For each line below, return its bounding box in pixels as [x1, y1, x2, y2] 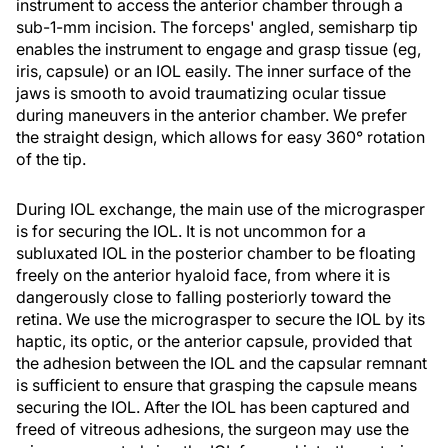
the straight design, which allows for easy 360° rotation [16, 127, 425, 147]
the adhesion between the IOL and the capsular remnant [16, 353, 427, 373]
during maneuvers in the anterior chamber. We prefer [16, 105, 407, 125]
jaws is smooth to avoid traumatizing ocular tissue [16, 83, 386, 103]
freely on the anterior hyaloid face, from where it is [16, 265, 390, 285]
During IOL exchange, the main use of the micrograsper [16, 199, 425, 219]
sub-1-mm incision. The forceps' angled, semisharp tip [16, 17, 418, 37]
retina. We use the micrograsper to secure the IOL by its [16, 309, 425, 329]
